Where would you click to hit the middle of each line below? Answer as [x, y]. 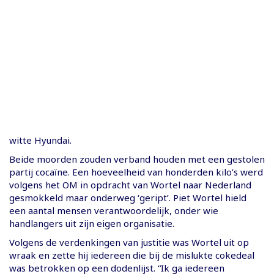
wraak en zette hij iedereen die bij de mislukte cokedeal [132, 255]
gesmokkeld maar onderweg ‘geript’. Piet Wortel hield [128, 197]
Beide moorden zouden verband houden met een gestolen [137, 159]
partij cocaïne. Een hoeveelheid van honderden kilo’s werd [136, 172]
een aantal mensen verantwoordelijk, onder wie [114, 210]
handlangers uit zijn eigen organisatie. [92, 223]
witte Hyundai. [40, 140]
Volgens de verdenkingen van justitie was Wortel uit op [129, 242]
